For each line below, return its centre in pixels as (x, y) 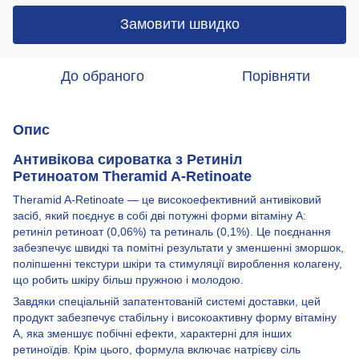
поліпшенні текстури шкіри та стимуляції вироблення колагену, (177, 263)
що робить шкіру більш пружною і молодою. (128, 279)
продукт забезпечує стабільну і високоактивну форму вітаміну (175, 317)
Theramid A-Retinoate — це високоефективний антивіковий (167, 199)
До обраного (103, 76)
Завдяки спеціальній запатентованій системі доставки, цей (167, 301)
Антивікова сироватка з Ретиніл (127, 159)
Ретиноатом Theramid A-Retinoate (132, 176)
